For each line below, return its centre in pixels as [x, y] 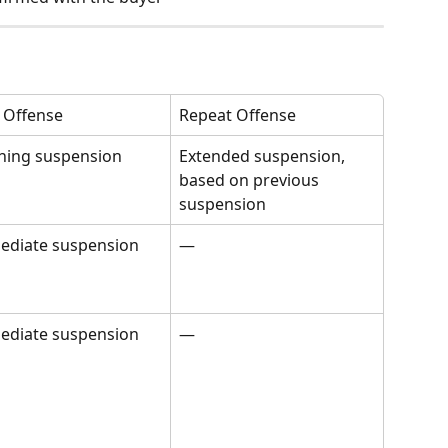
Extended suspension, [264, 156]
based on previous [251, 180]
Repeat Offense [237, 115]
